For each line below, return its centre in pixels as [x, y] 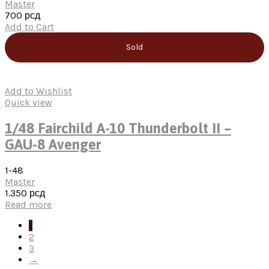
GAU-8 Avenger [53, 144]
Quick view [29, 102]
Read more [28, 204]
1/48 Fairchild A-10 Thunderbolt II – [118, 128]
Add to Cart [29, 26]
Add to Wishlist [38, 91]
